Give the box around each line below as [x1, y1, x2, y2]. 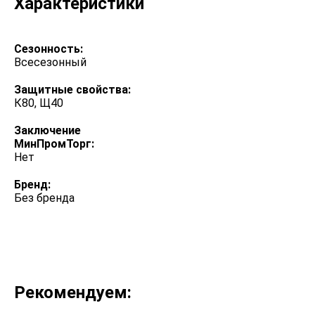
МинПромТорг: [14, 137, 94, 150]
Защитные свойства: [14, 83, 131, 96]
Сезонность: [14, 42, 83, 56]
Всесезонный [14, 56, 86, 69]
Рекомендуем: [14, 283, 131, 302]
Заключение [14, 124, 81, 137]
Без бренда [14, 191, 75, 205]
